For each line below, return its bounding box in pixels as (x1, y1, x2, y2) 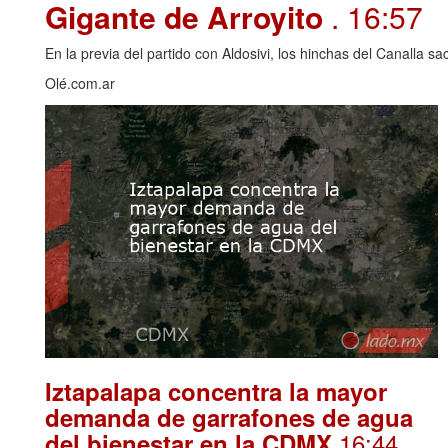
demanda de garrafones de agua (45, 399, 413, 434)
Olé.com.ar (45, 72, 115, 93)
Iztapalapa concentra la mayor (45, 373, 387, 408)
